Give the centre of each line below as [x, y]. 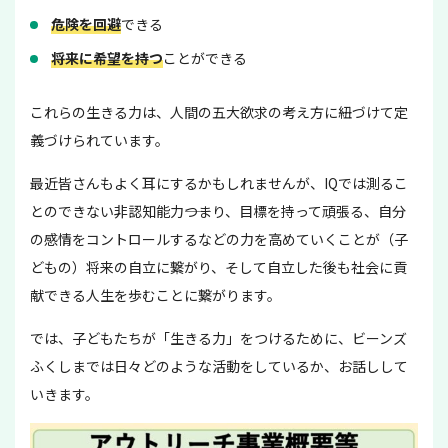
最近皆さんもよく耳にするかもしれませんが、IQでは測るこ [219, 182]
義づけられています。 [99, 139]
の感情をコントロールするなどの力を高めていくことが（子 [219, 238]
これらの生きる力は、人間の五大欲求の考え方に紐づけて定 [219, 111]
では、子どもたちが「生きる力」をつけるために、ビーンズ [218, 337]
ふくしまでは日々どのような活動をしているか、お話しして [219, 365]
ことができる [205, 57]
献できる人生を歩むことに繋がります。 [155, 294]
